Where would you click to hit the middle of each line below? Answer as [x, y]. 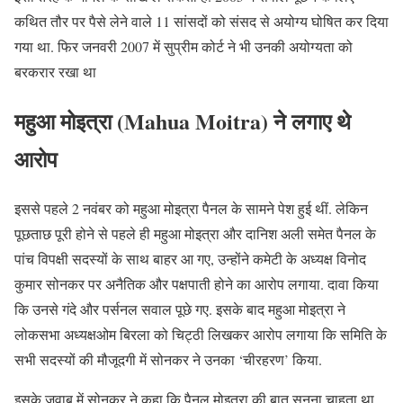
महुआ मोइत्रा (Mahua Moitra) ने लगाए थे [183, 121]
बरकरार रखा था [55, 71]
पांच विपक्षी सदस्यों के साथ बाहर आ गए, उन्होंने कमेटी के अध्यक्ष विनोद [190, 258]
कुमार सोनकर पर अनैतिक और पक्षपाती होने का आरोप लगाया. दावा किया [197, 283]
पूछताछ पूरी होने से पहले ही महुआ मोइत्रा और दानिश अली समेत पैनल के [195, 233]
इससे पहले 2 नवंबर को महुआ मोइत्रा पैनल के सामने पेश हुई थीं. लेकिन [191, 208]
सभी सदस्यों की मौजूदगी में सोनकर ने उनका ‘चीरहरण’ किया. [168, 359]
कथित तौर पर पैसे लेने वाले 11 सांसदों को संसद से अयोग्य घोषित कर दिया [201, 21]
